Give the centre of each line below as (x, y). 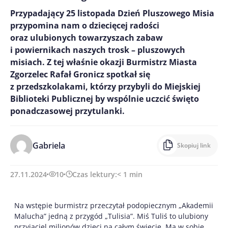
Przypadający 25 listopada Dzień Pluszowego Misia (112, 13)
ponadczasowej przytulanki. (67, 111)
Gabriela (49, 145)
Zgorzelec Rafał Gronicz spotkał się (80, 74)
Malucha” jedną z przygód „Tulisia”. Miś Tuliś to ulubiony (111, 216)
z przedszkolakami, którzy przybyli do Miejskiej (105, 86)
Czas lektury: (95, 174)
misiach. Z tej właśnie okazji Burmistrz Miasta (104, 62)
